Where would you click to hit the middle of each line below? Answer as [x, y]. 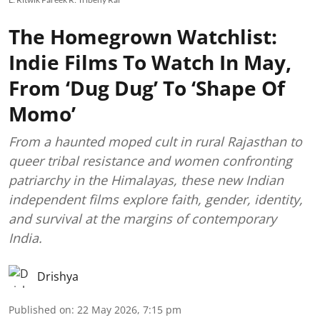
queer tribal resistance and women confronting [150, 161]
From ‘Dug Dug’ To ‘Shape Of [147, 88]
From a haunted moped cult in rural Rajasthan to [155, 141]
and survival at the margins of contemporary [142, 219]
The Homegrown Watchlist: [143, 36]
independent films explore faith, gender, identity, [156, 199]
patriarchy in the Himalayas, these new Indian [146, 180]
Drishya [58, 276]
